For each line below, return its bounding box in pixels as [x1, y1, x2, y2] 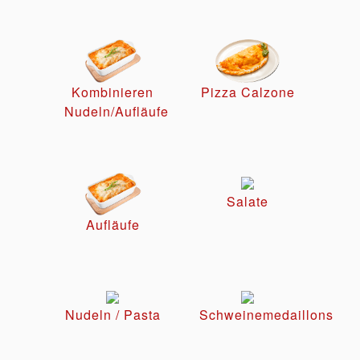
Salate [227, 191, 268, 211]
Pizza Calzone [200, 82, 295, 101]
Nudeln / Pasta [64, 305, 161, 324]
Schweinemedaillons [199, 305, 333, 324]
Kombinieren [72, 82, 153, 101]
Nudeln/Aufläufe [64, 101, 169, 121]
